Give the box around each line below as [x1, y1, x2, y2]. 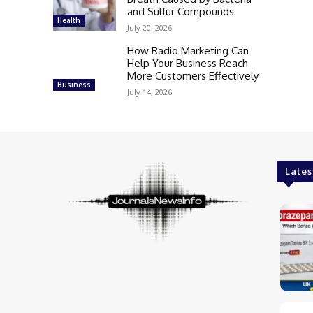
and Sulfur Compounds [127, 5, 234, 18]
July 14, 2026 [127, 87, 172, 97]
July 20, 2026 [127, 22, 172, 33]
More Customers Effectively [127, 69, 259, 82]
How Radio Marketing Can [127, 44, 249, 57]
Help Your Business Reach [127, 57, 248, 70]
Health [57, 15, 80, 25]
